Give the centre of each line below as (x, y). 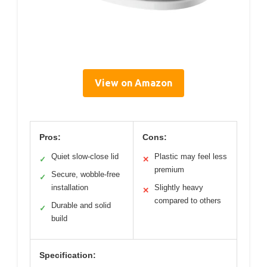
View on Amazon (133, 83)
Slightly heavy (179, 187)
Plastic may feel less (191, 156)
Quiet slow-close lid (85, 156)
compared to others (188, 200)
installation (70, 187)
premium (169, 169)
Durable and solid (81, 205)
